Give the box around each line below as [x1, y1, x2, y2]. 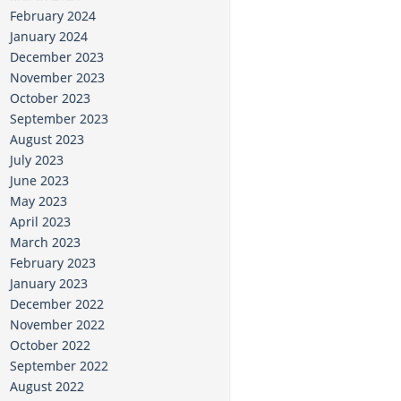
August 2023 [10, 131, 84, 149]
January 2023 [10, 275, 88, 293]
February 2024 [10, 7, 96, 25]
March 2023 [10, 234, 81, 252]
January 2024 [10, 28, 88, 46]
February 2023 [10, 254, 96, 272]
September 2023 [10, 110, 108, 128]
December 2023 [10, 48, 104, 66]
